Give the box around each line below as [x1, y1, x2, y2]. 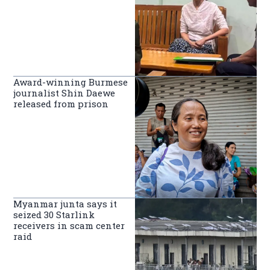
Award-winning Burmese [13, 75, 128, 88]
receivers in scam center [13, 219, 125, 232]
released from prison [13, 97, 109, 110]
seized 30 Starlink [13, 209, 95, 221]
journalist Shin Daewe [13, 86, 116, 99]
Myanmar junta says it [13, 198, 118, 210]
